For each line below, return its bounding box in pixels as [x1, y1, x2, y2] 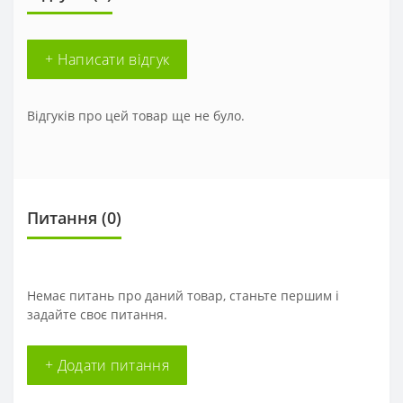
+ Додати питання [45, 355, 169, 375]
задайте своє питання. [27, 306, 167, 323]
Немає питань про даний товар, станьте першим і [27, 287, 339, 304]
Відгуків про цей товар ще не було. [27, 107, 245, 124]
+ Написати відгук [45, 49, 170, 69]
